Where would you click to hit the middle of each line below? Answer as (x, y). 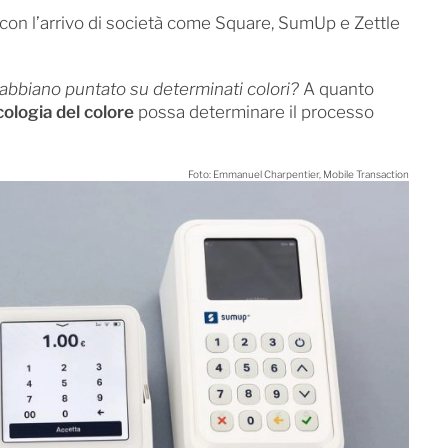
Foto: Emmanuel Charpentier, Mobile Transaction (298, 173)
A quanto (336, 88)
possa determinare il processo (253, 111)
